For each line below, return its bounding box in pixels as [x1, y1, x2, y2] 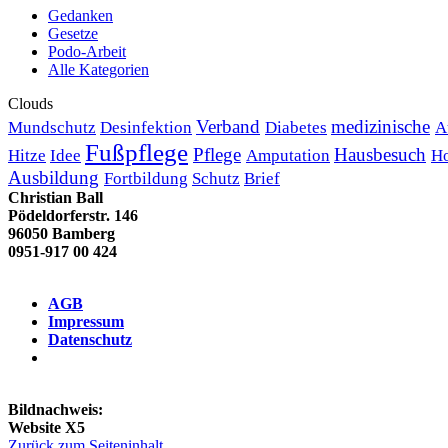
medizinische [331, 115, 430, 137]
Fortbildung [104, 168, 188, 188]
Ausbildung [8, 166, 99, 188]
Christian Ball [8, 188, 103, 206]
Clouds [8, 94, 53, 112]
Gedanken [48, 6, 113, 24]
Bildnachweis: [8, 400, 103, 418]
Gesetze [48, 24, 98, 42]
